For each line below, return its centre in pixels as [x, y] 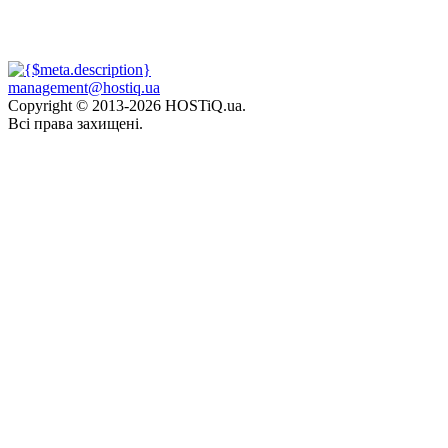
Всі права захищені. [75, 123]
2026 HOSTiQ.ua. [187, 105]
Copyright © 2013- [68, 105]
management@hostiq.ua [84, 87]
